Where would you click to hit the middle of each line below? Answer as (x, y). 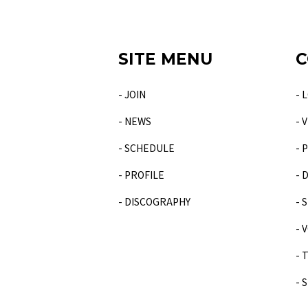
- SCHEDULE (146, 147)
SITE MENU (165, 59)
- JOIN (132, 94)
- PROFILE (141, 174)
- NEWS (135, 121)
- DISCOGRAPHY (154, 201)
